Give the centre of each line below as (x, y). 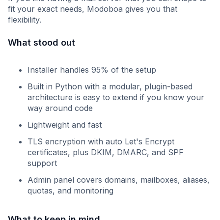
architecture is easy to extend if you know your (116, 97)
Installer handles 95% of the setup (92, 70)
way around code (60, 108)
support (42, 163)
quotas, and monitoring (70, 191)
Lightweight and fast (65, 125)
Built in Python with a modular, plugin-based (110, 87)
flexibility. (25, 20)
